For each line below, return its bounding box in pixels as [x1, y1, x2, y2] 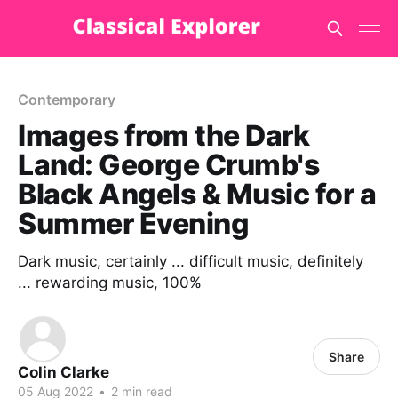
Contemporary [18, 91, 116, 108]
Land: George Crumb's [18, 147, 320, 182]
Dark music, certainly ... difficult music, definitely [18, 252, 363, 270]
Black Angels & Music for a [18, 177, 377, 211]
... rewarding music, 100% [18, 274, 202, 291]
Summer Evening [18, 206, 250, 241]
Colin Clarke [18, 363, 109, 381]
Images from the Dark [18, 118, 310, 153]
